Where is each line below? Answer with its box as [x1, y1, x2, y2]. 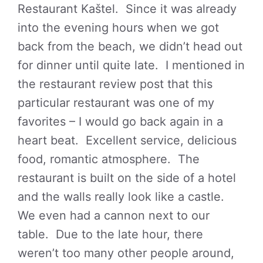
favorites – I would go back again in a [18, 114, 223, 129]
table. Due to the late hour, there [18, 227, 203, 242]
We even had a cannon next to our [18, 208, 210, 223]
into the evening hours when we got [18, 21, 219, 35]
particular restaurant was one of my [18, 96, 214, 110]
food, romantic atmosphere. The [18, 152, 200, 167]
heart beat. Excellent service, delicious [18, 133, 237, 148]
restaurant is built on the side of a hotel [18, 171, 236, 186]
